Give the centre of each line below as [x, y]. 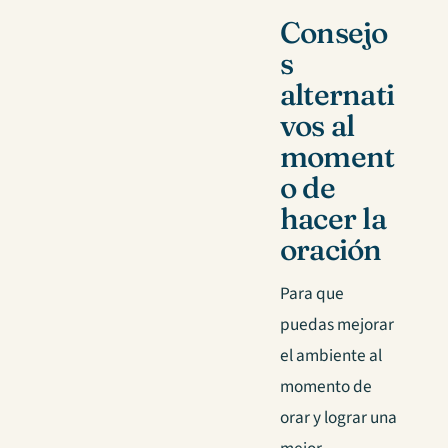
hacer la [333, 219]
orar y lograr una [338, 418]
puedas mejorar [337, 325]
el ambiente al [331, 356]
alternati [337, 95]
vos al [317, 126]
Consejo [334, 33]
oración [331, 250]
